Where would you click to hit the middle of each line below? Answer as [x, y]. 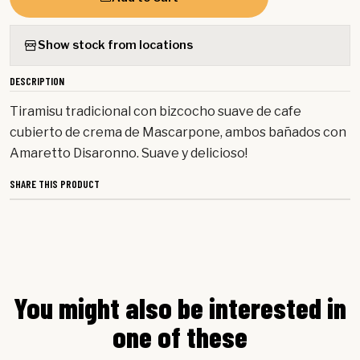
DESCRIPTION [37, 80]
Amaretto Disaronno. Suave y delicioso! [129, 153]
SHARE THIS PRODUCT [55, 183]
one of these [180, 336]
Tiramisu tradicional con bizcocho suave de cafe [155, 111]
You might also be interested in [180, 307]
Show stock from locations [115, 45]
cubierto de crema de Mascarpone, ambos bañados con [178, 132]
